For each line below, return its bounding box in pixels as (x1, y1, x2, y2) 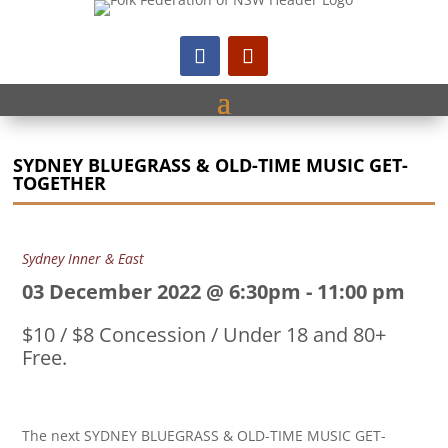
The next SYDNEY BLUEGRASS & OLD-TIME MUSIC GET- (22, 426, 387, 445)
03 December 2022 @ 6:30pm (22, 278, 302, 305)
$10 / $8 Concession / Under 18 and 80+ (22, 321, 387, 348)
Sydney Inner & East (22, 249, 145, 268)
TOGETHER (13, 171, 107, 195)
